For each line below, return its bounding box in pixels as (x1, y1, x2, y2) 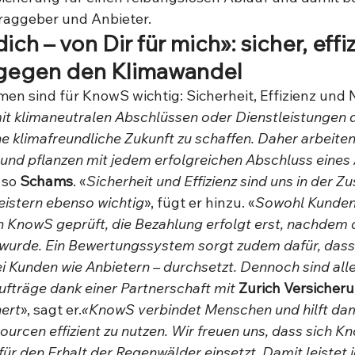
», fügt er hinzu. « (144, 193, 255, 212)
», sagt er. (21, 300, 82, 319)
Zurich (239, 279, 281, 297)
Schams (20, 172, 73, 190)
